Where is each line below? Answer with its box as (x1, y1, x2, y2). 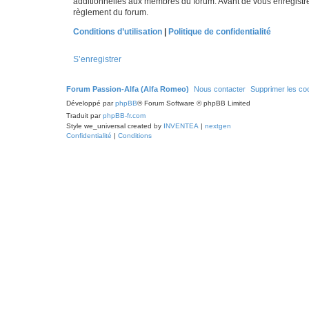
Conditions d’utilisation (73, 26, 162, 37)
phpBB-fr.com (103, 111, 146, 119)
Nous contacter (194, 84, 246, 93)
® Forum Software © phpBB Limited (137, 99, 250, 107)
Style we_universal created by (66, 121, 163, 130)
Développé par (66, 99, 115, 107)
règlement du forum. (73, 7, 148, 17)
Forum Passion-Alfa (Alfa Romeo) (66, 84, 189, 93)
